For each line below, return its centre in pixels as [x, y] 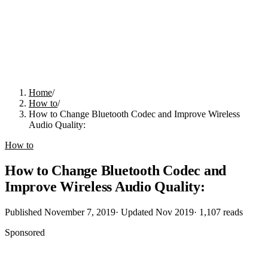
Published [25, 212]
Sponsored [25, 232]
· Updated [135, 212]
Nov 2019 [175, 212]
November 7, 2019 [80, 212]
